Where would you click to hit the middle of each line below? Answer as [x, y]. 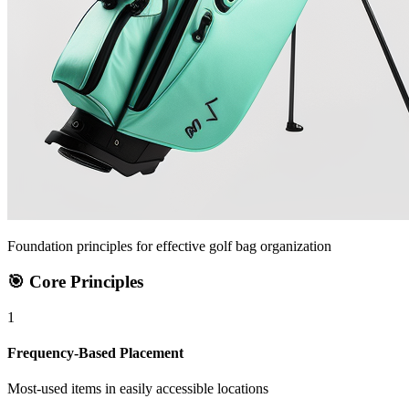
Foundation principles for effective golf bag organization [169, 246]
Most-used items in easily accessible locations [138, 389]
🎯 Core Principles [75, 282]
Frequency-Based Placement [95, 353]
